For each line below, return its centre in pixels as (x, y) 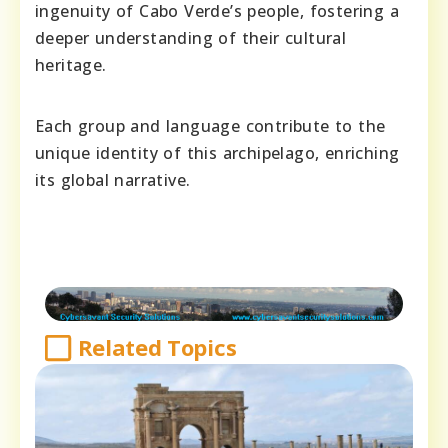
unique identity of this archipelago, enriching (217, 153)
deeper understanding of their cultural (191, 38)
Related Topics (157, 347)
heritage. (71, 65)
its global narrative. (113, 180)
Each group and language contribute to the (210, 126)
